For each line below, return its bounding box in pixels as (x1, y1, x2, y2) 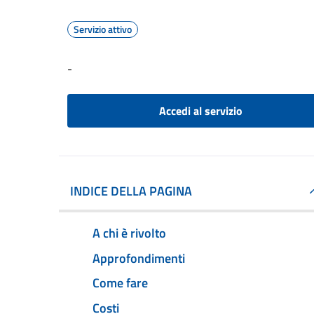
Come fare (93, 273, 148, 293)
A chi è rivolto (93, 223, 166, 243)
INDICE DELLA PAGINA (70, 182, 192, 200)
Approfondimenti (93, 248, 185, 268)
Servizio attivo (74, 22, 132, 36)
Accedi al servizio (158, 102, 243, 119)
